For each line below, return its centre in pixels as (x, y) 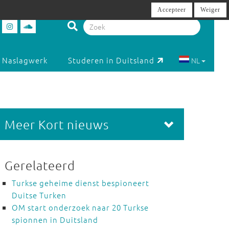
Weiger (210, 10)
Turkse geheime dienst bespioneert (80, 183)
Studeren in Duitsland (111, 60)
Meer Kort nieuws (56, 124)
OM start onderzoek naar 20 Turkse (80, 207)
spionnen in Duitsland (55, 220)
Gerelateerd (40, 165)
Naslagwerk (25, 60)
